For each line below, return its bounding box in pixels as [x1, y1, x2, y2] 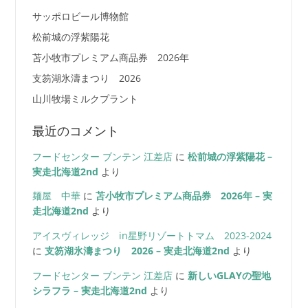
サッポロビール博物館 [32, 10, 129, 23]
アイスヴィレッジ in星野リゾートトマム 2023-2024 [32, 229, 272, 243]
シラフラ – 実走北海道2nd [32, 283, 147, 297]
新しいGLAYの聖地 [187, 268, 271, 282]
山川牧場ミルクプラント [32, 92, 138, 106]
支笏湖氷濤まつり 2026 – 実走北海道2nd [44, 244, 230, 258]
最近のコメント [32, 123, 119, 138]
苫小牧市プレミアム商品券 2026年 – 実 [95, 189, 272, 203]
